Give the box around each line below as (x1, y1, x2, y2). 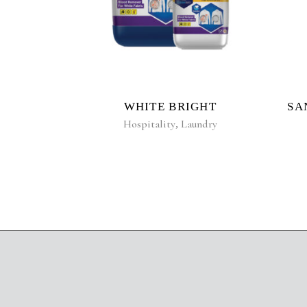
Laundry (180, 116, 217, 131)
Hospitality (123, 116, 175, 131)
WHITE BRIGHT (123, 99, 217, 113)
